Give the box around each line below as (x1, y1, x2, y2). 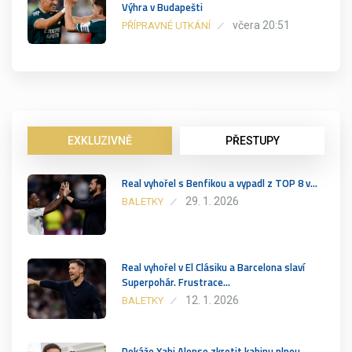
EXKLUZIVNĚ (68, 134, 132, 147)
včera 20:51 (233, 18, 290, 31)
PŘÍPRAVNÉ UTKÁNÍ (122, 19, 211, 31)
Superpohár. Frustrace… (122, 273, 230, 290)
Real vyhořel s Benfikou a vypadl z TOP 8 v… (122, 174, 317, 191)
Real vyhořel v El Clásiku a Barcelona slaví (122, 258, 305, 275)
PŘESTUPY (225, 134, 280, 147)
